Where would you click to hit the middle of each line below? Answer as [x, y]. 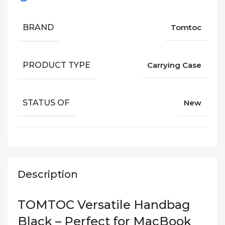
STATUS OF [46, 102]
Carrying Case [174, 65]
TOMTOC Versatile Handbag [104, 205]
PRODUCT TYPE [57, 65]
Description [48, 175]
